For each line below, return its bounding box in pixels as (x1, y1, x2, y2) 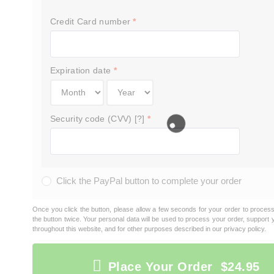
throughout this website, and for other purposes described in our (32, 224, 224, 232)
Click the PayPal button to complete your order (56, 175, 242, 186)
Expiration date (50, 66, 114, 76)
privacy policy (224, 224, 264, 232)
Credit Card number (50, 17, 133, 27)
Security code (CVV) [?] (50, 114, 147, 124)
